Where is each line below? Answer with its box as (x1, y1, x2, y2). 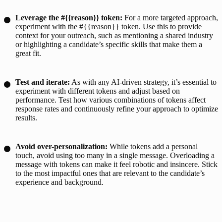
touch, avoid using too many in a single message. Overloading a (15, 151, 215, 160)
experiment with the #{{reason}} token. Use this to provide (15, 22, 202, 31)
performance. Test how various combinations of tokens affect (15, 95, 206, 104)
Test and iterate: (15, 77, 70, 86)
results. (15, 113, 37, 122)
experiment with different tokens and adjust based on (15, 86, 180, 95)
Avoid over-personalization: (15, 142, 110, 151)
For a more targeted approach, (124, 13, 218, 22)
